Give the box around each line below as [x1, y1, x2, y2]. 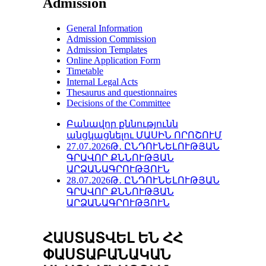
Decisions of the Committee [66, 98, 170, 109]
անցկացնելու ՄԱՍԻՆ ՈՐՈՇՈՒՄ [66, 130, 222, 141]
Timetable [66, 66, 103, 77]
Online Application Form [66, 55, 160, 66]
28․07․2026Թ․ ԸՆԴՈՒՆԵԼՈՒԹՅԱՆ [66, 175, 220, 186]
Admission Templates [66, 45, 147, 55]
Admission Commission [66, 34, 156, 45]
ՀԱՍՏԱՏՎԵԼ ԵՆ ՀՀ [43, 230, 183, 246]
